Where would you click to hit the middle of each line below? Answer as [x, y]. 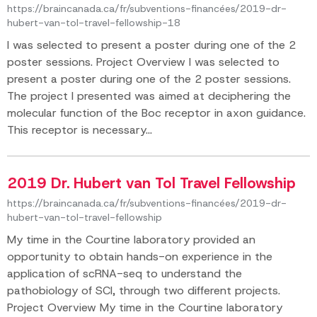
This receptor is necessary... [80, 130]
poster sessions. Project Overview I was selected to [143, 62]
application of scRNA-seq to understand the [125, 273]
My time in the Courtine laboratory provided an [131, 240]
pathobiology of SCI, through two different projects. [144, 290]
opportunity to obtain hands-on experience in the [140, 257]
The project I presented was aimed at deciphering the [149, 96]
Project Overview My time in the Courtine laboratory [145, 307]
